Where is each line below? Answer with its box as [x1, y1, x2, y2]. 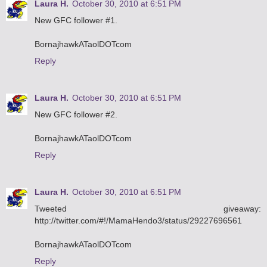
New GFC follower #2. [35, 110, 117, 120]
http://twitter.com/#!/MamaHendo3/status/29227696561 [35, 216, 242, 226]
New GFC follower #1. [35, 15, 117, 26]
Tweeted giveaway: [35, 204, 261, 214]
